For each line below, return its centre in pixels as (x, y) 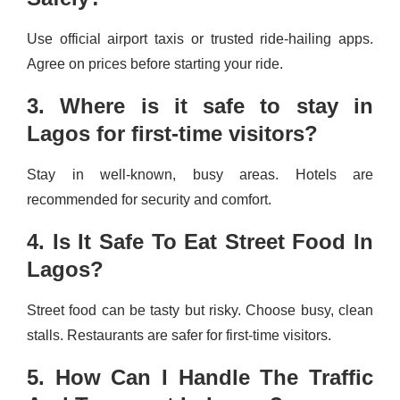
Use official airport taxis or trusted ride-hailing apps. (200, 39)
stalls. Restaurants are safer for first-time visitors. (179, 335)
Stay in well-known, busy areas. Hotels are (200, 175)
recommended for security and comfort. (149, 200)
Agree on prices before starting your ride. (155, 64)
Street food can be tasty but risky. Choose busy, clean (200, 310)
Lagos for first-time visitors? (172, 133)
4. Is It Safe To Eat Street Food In (200, 242)
